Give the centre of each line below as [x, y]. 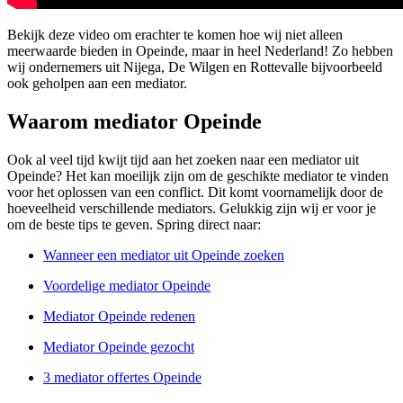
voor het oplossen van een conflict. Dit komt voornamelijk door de [195, 192]
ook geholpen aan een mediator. [97, 84]
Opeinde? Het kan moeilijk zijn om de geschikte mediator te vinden [198, 175]
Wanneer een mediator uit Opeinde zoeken [164, 255]
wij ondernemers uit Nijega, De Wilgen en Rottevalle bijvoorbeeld [195, 67]
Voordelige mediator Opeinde [127, 285]
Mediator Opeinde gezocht [119, 346]
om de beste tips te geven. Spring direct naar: [134, 224]
